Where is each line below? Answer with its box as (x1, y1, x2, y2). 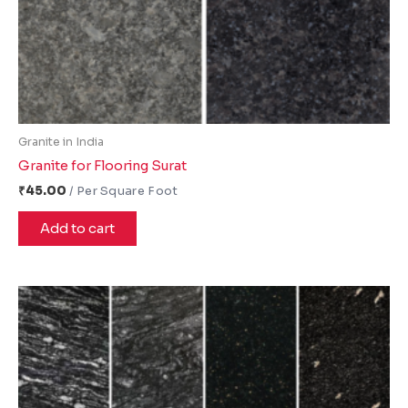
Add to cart (40, 220, 115, 238)
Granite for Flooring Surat (18, 157, 187, 174)
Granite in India (18, 134, 104, 149)
